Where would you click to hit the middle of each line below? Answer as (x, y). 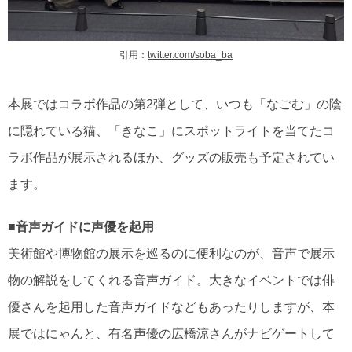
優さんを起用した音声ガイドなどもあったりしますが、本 (171, 307)
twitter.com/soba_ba (190, 55)
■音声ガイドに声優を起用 (81, 227)
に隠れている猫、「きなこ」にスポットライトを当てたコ (171, 131)
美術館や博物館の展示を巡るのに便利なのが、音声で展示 (171, 253)
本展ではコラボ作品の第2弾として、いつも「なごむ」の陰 (175, 104)
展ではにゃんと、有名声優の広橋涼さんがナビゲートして (171, 334)
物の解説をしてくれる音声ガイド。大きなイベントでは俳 (171, 280)
